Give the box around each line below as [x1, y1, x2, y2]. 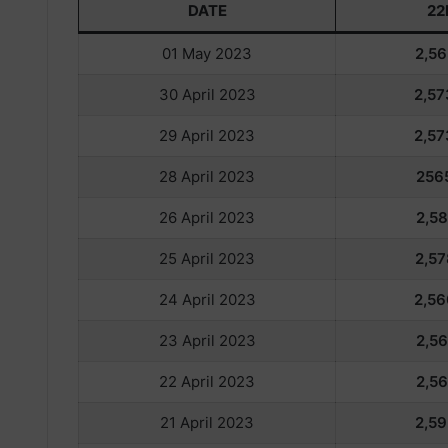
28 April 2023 [159, 166, 255, 186]
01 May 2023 [162, 43, 252, 63]
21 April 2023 [160, 412, 254, 432]
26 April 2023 [159, 207, 255, 227]
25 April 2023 [159, 248, 255, 268]
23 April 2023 [158, 330, 256, 350]
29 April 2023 [159, 125, 255, 145]
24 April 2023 [158, 289, 256, 309]
